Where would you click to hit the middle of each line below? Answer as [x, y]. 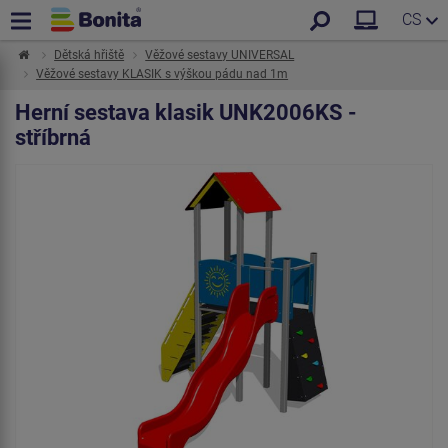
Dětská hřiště [89, 55]
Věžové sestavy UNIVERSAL [220, 55]
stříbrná [53, 137]
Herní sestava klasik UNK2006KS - [186, 112]
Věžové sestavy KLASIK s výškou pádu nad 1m [162, 74]
